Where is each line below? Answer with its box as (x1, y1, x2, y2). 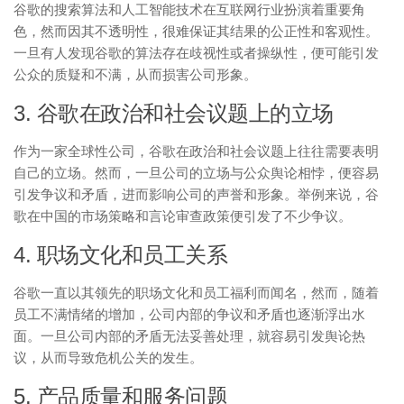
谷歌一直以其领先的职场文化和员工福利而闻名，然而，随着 (14, 285, 379, 300)
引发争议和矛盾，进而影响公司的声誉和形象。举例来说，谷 (14, 187, 379, 202)
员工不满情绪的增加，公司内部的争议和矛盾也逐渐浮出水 (14, 307, 365, 322)
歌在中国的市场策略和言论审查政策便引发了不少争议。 (14, 208, 352, 224)
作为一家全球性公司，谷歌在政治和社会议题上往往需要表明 (14, 143, 379, 159)
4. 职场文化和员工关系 (14, 243, 227, 267)
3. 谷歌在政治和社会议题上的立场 (14, 101, 334, 125)
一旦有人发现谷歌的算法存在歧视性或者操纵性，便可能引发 (14, 45, 379, 60)
